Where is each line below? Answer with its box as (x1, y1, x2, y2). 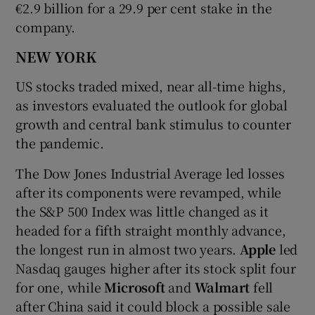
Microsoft (104, 277, 165, 296)
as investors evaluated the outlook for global (15, 95, 288, 114)
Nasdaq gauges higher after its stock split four (15, 258, 297, 277)
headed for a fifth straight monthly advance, (15, 220, 286, 239)
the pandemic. (15, 133, 104, 152)
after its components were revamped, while (15, 182, 282, 201)
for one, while (15, 277, 105, 296)
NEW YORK (15, 46, 97, 67)
